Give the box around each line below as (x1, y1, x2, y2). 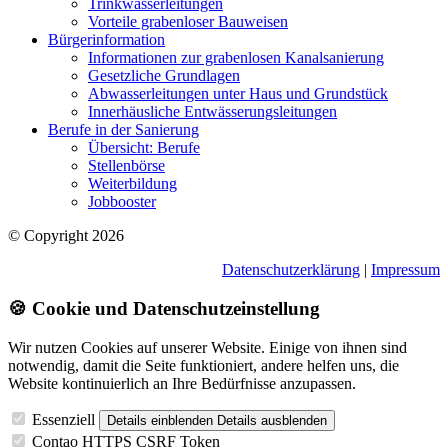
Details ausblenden (217, 412, 327, 428)
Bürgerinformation (48, 31, 165, 49)
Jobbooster (88, 193, 156, 211)
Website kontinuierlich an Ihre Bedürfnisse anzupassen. (8, 374, 356, 392)
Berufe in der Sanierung (48, 121, 199, 139)
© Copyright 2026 (8, 227, 124, 245)
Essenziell (32, 410, 95, 428)
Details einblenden (107, 412, 213, 428)
